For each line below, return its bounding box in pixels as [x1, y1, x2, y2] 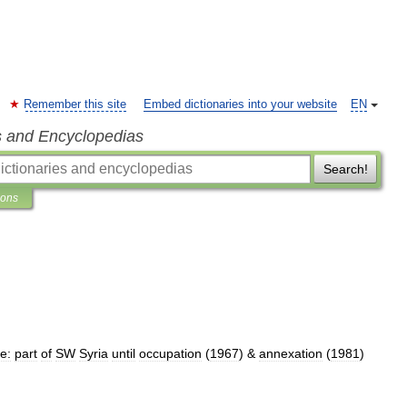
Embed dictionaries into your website [144, 98, 337, 111]
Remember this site [24, 98, 126, 111]
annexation [259, 346, 323, 361]
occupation [139, 346, 202, 361]
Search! [323, 162, 368, 176]
